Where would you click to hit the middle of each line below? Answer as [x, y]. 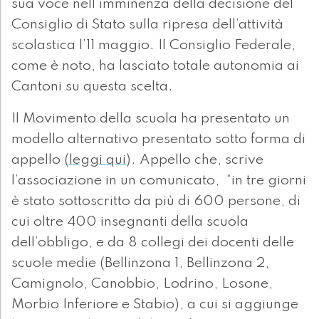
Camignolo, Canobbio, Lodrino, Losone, [142, 284]
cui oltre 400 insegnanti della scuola [130, 223]
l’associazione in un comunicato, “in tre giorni [159, 181]
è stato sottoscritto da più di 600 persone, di [156, 202]
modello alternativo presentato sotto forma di [158, 140]
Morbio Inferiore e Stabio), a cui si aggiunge [155, 305]
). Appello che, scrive [195, 161]
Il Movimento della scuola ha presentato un [151, 119]
